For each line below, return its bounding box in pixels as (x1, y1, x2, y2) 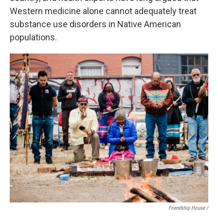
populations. (10, 32, 57, 42)
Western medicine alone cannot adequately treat (10, 5, 197, 16)
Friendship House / (168, 204, 208, 211)
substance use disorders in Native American (10, 18, 181, 29)
